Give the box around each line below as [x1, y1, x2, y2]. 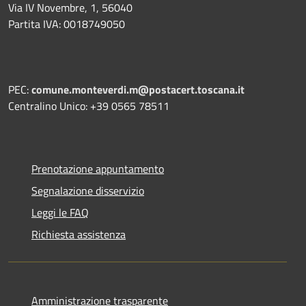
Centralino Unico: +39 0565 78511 [8, 97, 169, 114]
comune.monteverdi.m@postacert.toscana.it [31, 81, 245, 98]
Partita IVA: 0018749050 [8, 15, 125, 32]
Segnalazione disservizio [31, 182, 144, 199]
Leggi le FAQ [31, 204, 89, 221]
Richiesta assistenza [31, 225, 126, 242]
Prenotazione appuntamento [31, 160, 164, 177]
